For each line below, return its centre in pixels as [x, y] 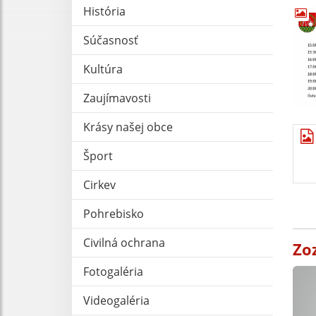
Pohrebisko [114, 213]
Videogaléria [116, 300]
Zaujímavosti [117, 98]
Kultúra [103, 69]
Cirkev [99, 184]
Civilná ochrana [124, 242]
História [104, 11]
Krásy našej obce [128, 127]
